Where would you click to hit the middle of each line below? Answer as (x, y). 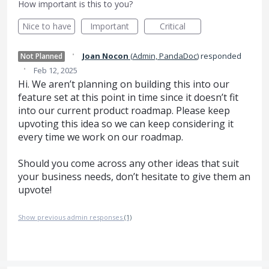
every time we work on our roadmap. (101, 137)
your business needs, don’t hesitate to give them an (134, 177)
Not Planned (41, 56)
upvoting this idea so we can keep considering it (126, 124)
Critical (173, 26)
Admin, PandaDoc (165, 56)
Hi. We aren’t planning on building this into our (124, 84)
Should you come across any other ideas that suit (128, 164)
